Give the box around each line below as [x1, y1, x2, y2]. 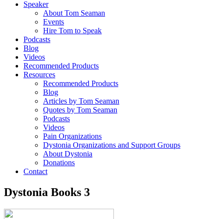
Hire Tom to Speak [43, 26, 102, 35]
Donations [43, 158, 75, 167]
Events [43, 17, 64, 26]
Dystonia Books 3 [4, 185, 90, 198]
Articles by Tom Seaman [43, 96, 119, 105]
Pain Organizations [43, 131, 102, 140]
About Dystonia [43, 149, 92, 158]
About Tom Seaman [43, 8, 105, 17]
